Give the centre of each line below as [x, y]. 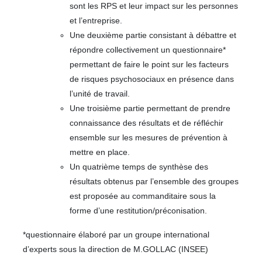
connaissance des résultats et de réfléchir [146, 123]
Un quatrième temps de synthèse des [139, 166]
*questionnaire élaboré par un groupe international [116, 234]
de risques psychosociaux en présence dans [152, 79]
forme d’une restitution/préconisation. [138, 210]
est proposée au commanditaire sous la [143, 196]
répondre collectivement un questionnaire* [148, 49]
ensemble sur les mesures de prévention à [149, 137]
